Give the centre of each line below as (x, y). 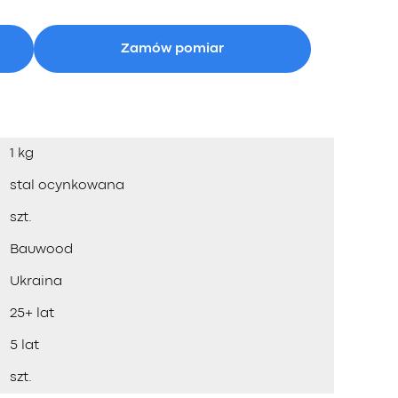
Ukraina (36, 282)
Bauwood (41, 250)
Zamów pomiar (172, 48)
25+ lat (32, 314)
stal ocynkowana (67, 186)
